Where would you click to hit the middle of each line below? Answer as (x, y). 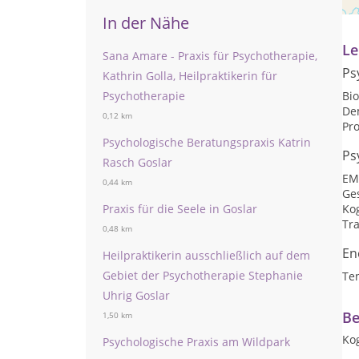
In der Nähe (146, 23)
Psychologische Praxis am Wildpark (196, 342)
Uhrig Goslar (136, 295)
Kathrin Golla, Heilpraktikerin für (190, 76)
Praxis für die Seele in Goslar (180, 209)
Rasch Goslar (137, 162)
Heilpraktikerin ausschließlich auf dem (206, 255)
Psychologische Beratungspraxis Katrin (207, 142)
